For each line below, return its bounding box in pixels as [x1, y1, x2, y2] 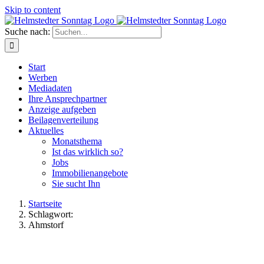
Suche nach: [5, 27, 50, 37]
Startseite [28, 199, 62, 209]
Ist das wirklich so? [52, 147, 123, 157]
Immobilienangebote [52, 168, 128, 178]
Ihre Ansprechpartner [28, 94, 107, 104]
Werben [28, 72, 57, 82]
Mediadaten [28, 83, 72, 93]
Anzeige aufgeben [28, 104, 96, 114]
